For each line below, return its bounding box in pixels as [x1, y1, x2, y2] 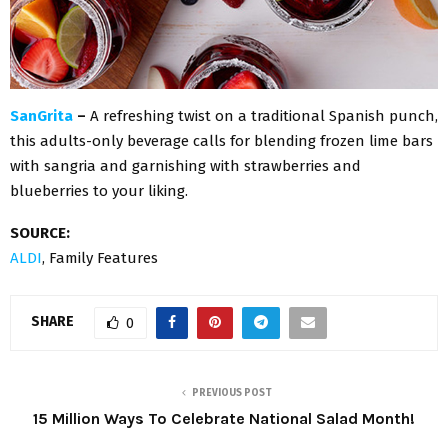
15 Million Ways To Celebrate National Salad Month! [33, 408, 415, 428]
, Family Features [42, 248, 158, 267]
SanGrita [10, 106, 73, 125]
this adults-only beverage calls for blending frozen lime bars [10, 131, 433, 150]
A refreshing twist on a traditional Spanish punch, [90, 106, 438, 125]
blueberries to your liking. [10, 181, 188, 200]
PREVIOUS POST [192, 386, 272, 399]
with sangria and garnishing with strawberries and [10, 156, 361, 175]
